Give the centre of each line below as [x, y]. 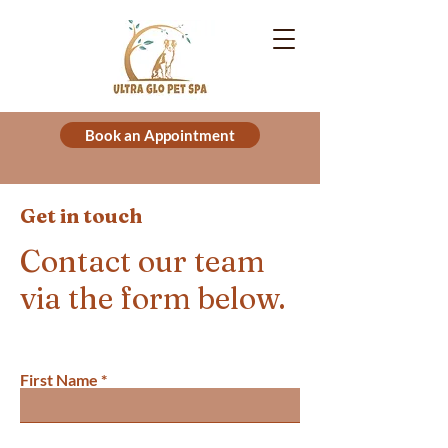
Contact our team [142, 261]
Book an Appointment [160, 135]
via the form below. [152, 298]
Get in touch [81, 215]
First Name [59, 379]
